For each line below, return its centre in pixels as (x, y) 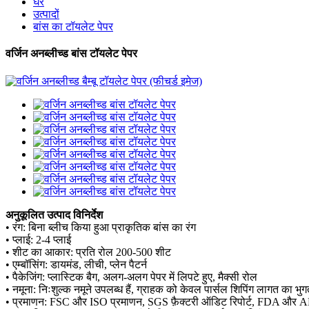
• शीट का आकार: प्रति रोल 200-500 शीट (88, 252)
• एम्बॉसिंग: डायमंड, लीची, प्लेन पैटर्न (76, 264)
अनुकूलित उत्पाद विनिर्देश (54, 215)
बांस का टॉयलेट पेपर (73, 27)
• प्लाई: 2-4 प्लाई (38, 239)
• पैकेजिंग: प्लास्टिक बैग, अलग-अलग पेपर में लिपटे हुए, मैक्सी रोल (131, 277)
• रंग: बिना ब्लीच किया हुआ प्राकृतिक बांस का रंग (101, 227)
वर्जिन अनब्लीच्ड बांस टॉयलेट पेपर (71, 54)
